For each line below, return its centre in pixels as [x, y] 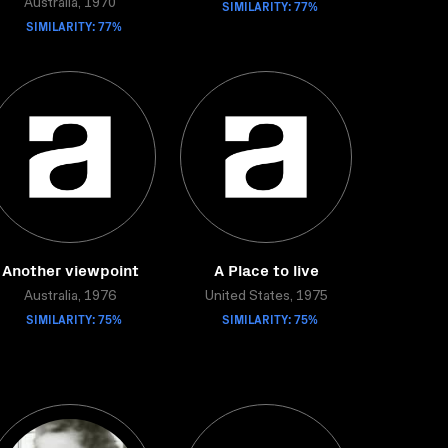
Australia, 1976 [70, 297]
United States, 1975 [266, 297]
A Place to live [266, 269]
